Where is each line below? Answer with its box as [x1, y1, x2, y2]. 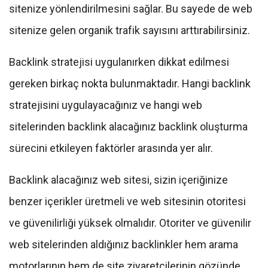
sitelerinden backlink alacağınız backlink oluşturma [9, 120, 248, 133]
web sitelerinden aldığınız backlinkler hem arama [9, 238, 238, 251]
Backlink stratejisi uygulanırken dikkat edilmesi [9, 56, 229, 69]
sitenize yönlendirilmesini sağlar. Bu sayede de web [9, 2, 252, 16]
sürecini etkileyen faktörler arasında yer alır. [9, 142, 215, 155]
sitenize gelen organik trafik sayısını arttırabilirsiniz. [9, 24, 250, 37]
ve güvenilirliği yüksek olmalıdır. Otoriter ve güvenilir [9, 217, 251, 230]
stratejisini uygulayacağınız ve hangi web [9, 99, 202, 112]
